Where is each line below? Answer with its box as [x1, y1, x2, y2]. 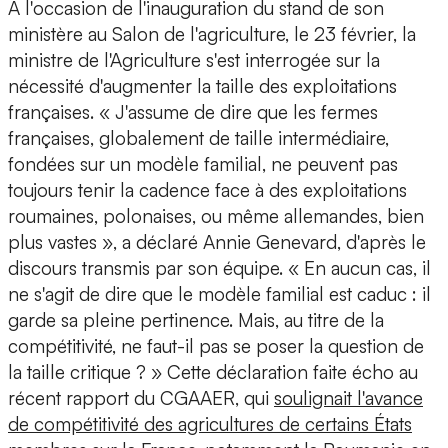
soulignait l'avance [274, 386, 423, 411]
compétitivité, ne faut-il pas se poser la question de [8, 334, 424, 359]
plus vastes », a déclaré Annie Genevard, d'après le [8, 230, 426, 255]
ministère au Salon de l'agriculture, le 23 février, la [8, 22, 416, 47]
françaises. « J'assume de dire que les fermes [8, 100, 378, 125]
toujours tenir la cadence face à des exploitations [8, 178, 407, 203]
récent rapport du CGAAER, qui [8, 386, 274, 411]
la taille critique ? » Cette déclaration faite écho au [8, 360, 418, 385]
